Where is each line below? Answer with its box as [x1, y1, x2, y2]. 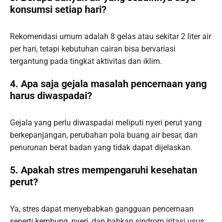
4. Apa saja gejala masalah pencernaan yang [10, 77, 207, 90]
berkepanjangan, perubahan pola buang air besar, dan [10, 130, 198, 140]
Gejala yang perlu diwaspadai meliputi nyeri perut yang [10, 118, 202, 128]
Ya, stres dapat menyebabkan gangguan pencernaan [10, 204, 194, 214]
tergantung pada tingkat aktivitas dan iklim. [10, 56, 162, 66]
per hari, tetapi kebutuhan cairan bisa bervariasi [10, 44, 175, 54]
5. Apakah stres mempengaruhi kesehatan [10, 164, 197, 176]
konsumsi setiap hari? [10, 3, 107, 15]
